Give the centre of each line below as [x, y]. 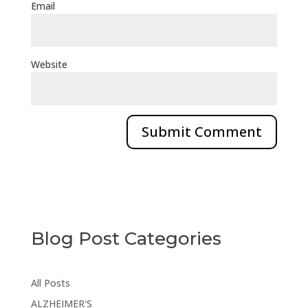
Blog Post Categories [126, 239]
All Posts [50, 283]
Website [49, 65]
